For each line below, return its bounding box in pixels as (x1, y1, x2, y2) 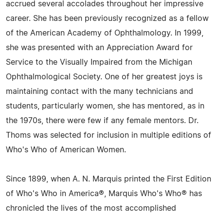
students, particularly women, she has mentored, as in (6, 102, 204, 110)
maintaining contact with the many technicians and (6, 88, 193, 95)
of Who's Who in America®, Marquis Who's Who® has (6, 190, 202, 198)
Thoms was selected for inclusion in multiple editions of (6, 131, 211, 139)
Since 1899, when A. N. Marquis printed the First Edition (6, 175, 211, 183)
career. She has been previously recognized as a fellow (6, 15, 209, 22)
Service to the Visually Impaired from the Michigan (6, 58, 192, 66)
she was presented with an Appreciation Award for (6, 44, 193, 52)
